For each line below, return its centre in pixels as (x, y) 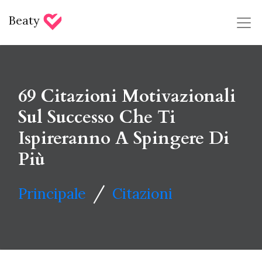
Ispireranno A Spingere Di (124, 138)
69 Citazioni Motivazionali (127, 96)
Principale (52, 193)
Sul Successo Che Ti (97, 117)
